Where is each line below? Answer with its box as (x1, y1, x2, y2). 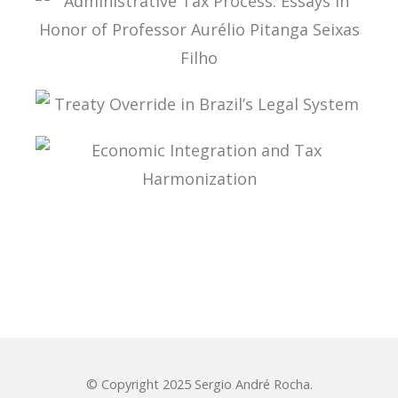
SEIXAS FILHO (53, 110, 132, 127)
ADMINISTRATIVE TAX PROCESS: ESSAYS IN (53, 87, 306, 104)
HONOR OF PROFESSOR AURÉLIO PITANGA (53, 99, 306, 115)
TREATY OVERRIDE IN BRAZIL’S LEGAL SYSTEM (53, 133, 324, 150)
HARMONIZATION (53, 219, 159, 236)
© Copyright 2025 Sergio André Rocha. (85, 376, 313, 394)
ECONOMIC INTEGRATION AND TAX (53, 208, 264, 225)
